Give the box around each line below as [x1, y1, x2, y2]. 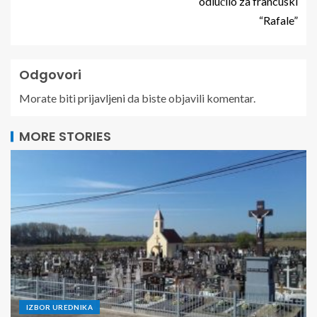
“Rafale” [259, 13, 298, 28]
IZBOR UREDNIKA [26, 303, 93, 312]
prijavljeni [78, 91, 125, 105]
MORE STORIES [19, 127, 111, 146]
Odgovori [19, 66, 81, 84]
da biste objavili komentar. [125, 91, 255, 105]
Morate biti [19, 91, 78, 105]
